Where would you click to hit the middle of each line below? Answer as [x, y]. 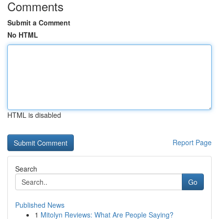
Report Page [192, 142]
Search [26, 169]
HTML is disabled [34, 115]
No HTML [23, 35]
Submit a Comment [39, 22]
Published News [40, 205]
